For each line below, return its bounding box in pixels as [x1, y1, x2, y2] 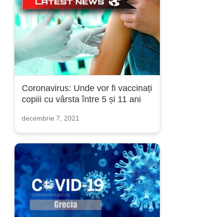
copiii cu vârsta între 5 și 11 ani [22, 94, 141, 104]
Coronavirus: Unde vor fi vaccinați [22, 83, 152, 93]
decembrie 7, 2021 [22, 114, 79, 122]
